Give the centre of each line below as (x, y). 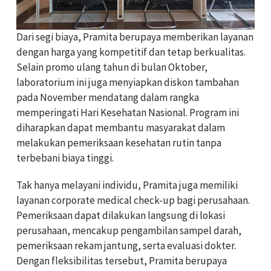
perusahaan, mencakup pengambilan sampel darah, (129, 230)
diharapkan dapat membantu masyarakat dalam (121, 128)
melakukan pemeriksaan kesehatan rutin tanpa (119, 143)
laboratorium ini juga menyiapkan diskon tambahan (128, 82)
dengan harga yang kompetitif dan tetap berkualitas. (131, 52)
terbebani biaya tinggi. (65, 158)
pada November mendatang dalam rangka (108, 97)
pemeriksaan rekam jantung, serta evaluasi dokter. (126, 246)
